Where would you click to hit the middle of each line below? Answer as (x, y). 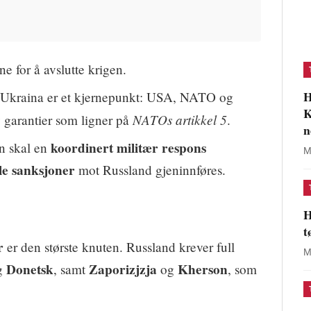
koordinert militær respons (128, 148)
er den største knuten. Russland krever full (119, 246)
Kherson (203, 269)
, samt (71, 269)
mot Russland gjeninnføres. (150, 169)
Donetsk (30, 269)
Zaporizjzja (123, 269)
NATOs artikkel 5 (180, 119)
